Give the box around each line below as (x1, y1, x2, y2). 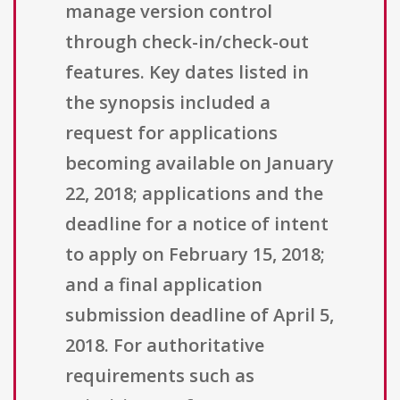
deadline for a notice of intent (65, 212, 329, 237)
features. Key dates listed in (65, 60, 309, 85)
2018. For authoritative (65, 333, 264, 358)
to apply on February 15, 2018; (65, 242, 325, 267)
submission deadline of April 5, (65, 303, 334, 328)
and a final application (65, 272, 262, 297)
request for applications (65, 121, 278, 146)
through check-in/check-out (65, 29, 309, 54)
